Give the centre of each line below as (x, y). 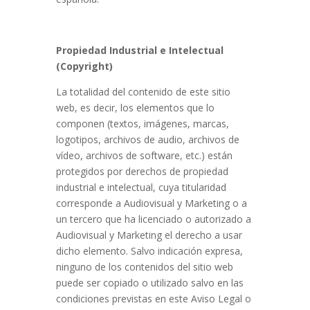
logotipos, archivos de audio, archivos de (147, 139)
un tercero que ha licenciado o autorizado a (153, 219)
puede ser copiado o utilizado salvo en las (149, 283)
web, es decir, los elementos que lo (135, 108)
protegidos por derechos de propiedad (142, 171)
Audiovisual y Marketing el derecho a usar (149, 235)
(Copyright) (84, 66)
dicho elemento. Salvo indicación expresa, (149, 251)
